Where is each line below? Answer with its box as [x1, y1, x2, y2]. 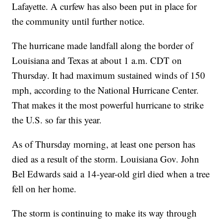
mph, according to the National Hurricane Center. [12, 83, 199, 96]
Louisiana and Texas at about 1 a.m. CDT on [12, 54, 182, 66]
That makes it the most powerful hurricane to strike [12, 98, 204, 111]
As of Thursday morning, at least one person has [12, 137, 196, 150]
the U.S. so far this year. [12, 113, 102, 126]
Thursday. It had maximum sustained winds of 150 [12, 68, 206, 81]
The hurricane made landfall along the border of [12, 39, 194, 52]
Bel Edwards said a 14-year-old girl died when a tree [12, 167, 210, 180]
